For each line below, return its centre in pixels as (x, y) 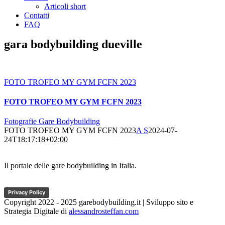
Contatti (37, 15)
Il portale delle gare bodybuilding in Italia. (70, 166)
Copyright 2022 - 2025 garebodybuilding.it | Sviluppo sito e (99, 202)
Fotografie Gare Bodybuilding (52, 122)
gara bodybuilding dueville (73, 44)
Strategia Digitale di (36, 211)
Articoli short (65, 6)
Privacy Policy (27, 193)
